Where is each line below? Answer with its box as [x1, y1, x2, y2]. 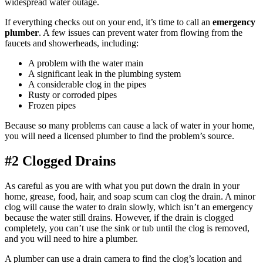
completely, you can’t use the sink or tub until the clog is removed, [5, 223, 249, 234]
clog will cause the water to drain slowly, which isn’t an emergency [5, 202, 253, 213]
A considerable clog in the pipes [28, 79, 146, 90]
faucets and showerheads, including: [5, 38, 139, 49]
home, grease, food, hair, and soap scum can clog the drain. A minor [5, 191, 255, 202]
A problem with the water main [28, 58, 143, 69]
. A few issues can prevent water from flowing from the [39, 28, 242, 38]
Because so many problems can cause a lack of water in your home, [5, 120, 255, 131]
